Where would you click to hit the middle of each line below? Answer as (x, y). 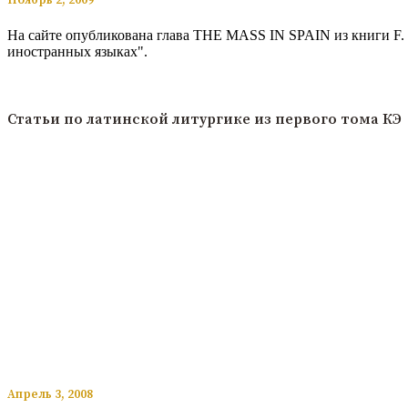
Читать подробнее (63, 83)
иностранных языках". (77, 52)
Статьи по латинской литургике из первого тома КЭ (204, 120)
